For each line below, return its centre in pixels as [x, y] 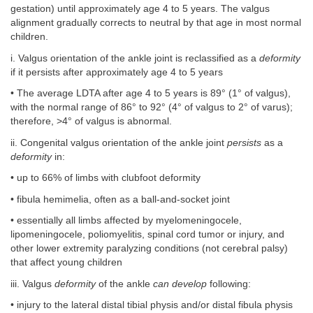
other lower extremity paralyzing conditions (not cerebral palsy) [149, 249]
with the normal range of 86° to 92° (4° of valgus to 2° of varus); [152, 108]
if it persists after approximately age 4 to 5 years [117, 72]
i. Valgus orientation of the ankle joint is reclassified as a [135, 58]
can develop [180, 284]
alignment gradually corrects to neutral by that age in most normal [156, 23]
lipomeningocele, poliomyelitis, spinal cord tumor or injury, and [147, 235]
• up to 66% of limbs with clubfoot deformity [105, 178]
